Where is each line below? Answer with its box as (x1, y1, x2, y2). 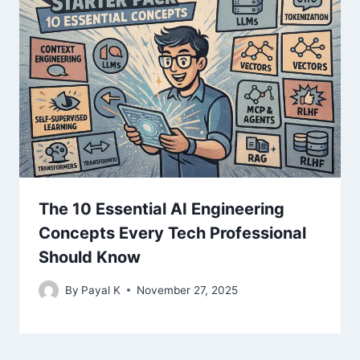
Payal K (81, 283, 121, 297)
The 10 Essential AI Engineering (39, 199, 284, 219)
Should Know (39, 247, 141, 268)
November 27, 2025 (137, 283, 239, 297)
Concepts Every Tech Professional (39, 223, 306, 243)
